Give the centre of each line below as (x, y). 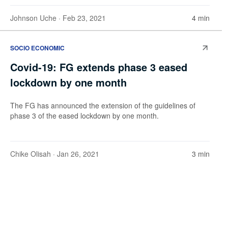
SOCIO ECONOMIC (37, 48)
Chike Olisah (31, 154)
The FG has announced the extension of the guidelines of (103, 106)
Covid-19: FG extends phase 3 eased (99, 67)
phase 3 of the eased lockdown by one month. (84, 116)
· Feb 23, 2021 (81, 18)
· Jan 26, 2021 (75, 154)
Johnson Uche (33, 18)
